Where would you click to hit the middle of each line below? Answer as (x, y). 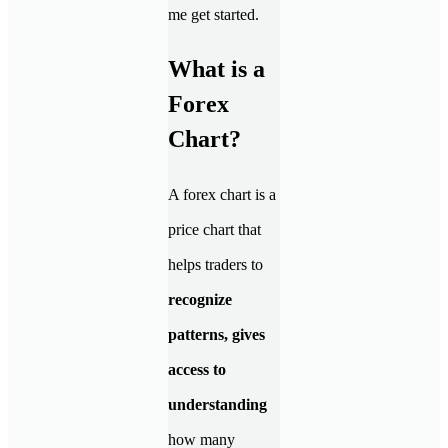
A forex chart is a (222, 194)
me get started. (213, 14)
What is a (216, 68)
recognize (200, 299)
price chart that (214, 229)
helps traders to (215, 264)
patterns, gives (216, 334)
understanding (217, 404)
